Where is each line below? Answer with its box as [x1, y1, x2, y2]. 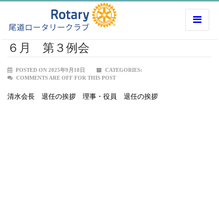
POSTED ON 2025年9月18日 [14, 67, 85, 73]
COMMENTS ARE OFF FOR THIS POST [16, 75, 116, 81]
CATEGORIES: [104, 67, 142, 73]
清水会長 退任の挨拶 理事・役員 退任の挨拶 [7, 93, 158, 100]
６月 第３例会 [7, 42, 89, 54]
